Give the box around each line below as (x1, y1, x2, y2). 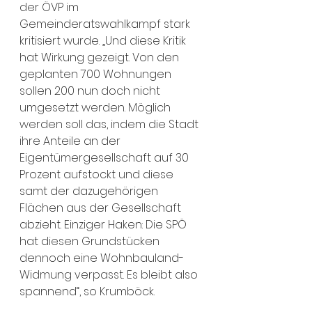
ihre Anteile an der (19, 133, 123, 149)
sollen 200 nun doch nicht (19, 83, 163, 99)
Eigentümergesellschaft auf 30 (19, 150, 192, 166)
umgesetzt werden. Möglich (19, 100, 173, 116)
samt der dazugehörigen (19, 183, 161, 199)
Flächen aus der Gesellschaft (19, 200, 184, 216)
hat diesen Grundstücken (19, 233, 162, 249)
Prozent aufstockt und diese (19, 166, 176, 182)
